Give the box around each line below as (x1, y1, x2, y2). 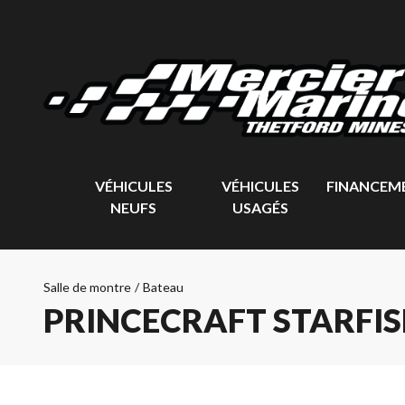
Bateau (143, 279, 184, 295)
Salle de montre (43, 279, 131, 295)
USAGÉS (232, 199, 289, 216)
